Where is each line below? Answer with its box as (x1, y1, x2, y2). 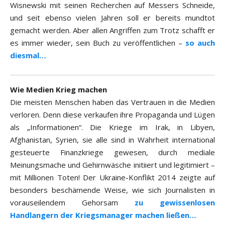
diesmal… (10, 50, 46, 61)
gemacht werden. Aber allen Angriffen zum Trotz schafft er (10, 25, 215, 36)
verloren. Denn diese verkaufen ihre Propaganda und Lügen (10, 109, 215, 120)
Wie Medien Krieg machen (10, 84, 107, 95)
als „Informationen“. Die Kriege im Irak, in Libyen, (10, 122, 215, 133)
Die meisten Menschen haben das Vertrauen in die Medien (10, 97, 215, 107)
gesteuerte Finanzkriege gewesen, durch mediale (10, 147, 215, 158)
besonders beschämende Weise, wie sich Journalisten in (10, 185, 215, 195)
